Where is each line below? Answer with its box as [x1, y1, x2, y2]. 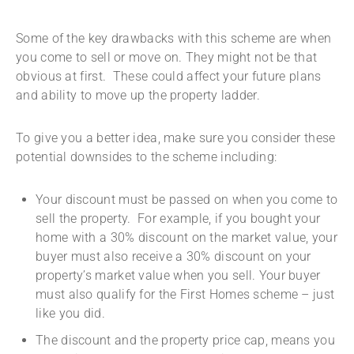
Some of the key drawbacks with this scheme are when [16, 31, 332, 47]
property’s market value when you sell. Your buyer [36, 268, 321, 284]
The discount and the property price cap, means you [36, 333, 335, 348]
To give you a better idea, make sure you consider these [16, 130, 336, 146]
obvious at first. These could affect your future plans [16, 69, 322, 85]
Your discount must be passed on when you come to [36, 192, 338, 208]
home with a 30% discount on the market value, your [36, 230, 337, 246]
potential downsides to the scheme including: [16, 149, 277, 165]
